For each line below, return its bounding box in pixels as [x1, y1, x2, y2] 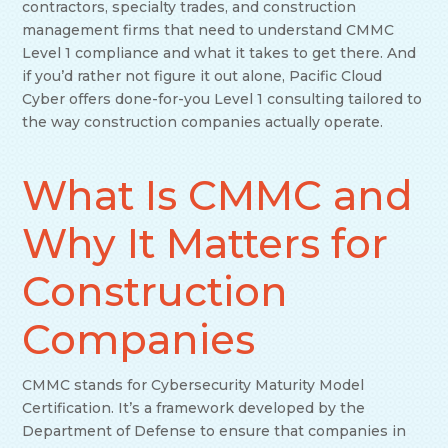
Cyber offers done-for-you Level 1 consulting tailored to [22, 90, 423, 109]
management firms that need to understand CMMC [22, 21, 395, 40]
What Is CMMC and [22, 171, 414, 221]
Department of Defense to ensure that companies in [22, 422, 407, 441]
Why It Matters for [22, 219, 389, 269]
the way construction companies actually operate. [22, 113, 384, 132]
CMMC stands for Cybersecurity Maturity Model [22, 376, 365, 395]
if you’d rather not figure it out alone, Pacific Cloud [22, 67, 383, 86]
